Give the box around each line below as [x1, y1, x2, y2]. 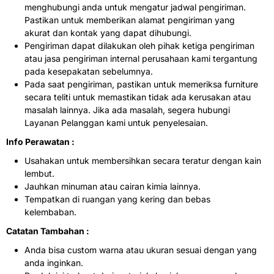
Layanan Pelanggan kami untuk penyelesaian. [24, 117, 208, 128]
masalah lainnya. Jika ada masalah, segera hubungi [24, 104, 230, 115]
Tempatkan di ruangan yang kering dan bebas [24, 193, 210, 204]
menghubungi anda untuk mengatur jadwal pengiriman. [24, 1, 246, 12]
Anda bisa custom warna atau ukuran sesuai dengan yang [24, 244, 257, 255]
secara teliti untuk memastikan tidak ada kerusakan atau [24, 91, 251, 102]
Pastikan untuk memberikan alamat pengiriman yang [24, 14, 235, 25]
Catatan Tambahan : [6, 225, 89, 236]
